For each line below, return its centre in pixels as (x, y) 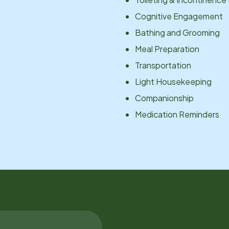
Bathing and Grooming (177, 32)
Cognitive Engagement (179, 16)
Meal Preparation (167, 49)
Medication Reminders (177, 114)
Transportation (163, 65)
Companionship (164, 98)
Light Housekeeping (173, 81)
